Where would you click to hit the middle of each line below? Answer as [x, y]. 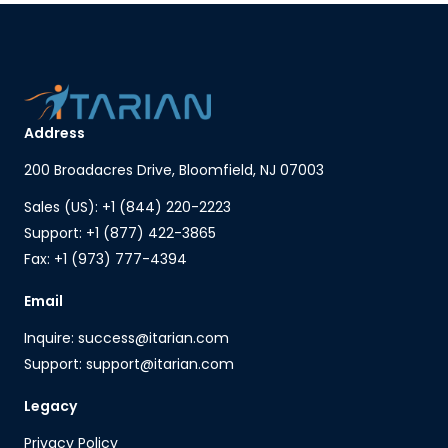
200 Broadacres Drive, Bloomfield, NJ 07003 [174, 169]
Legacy [50, 405]
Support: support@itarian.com [129, 363]
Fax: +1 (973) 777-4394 [105, 258]
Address [54, 132]
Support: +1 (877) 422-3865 [120, 232]
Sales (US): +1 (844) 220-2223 [127, 206]
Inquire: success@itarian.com [126, 337]
